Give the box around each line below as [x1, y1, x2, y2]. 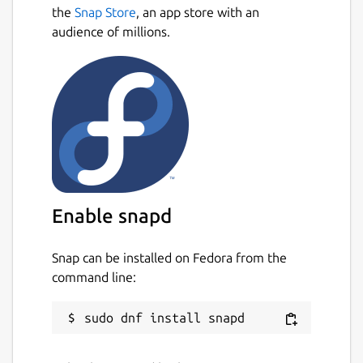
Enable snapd [52, 205, 172, 228]
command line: [52, 269, 136, 284]
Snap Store [75, 4, 136, 19]
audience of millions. [52, 23, 170, 39]
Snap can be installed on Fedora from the [52, 250, 287, 265]
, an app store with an [136, 4, 259, 19]
